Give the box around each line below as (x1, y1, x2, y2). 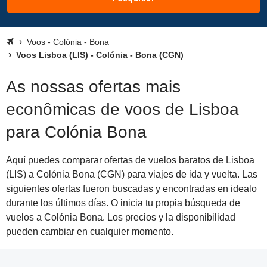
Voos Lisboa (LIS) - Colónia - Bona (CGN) (14, 50, 184, 60)
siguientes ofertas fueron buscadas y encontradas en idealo (6, 184, 257, 194)
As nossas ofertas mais (6, 77, 181, 96)
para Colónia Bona (6, 123, 147, 141)
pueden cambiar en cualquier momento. (6, 226, 173, 237)
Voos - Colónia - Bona (27, 37, 109, 46)
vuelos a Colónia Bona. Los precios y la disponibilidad (6, 212, 235, 222)
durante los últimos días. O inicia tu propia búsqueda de (6, 198, 240, 208)
